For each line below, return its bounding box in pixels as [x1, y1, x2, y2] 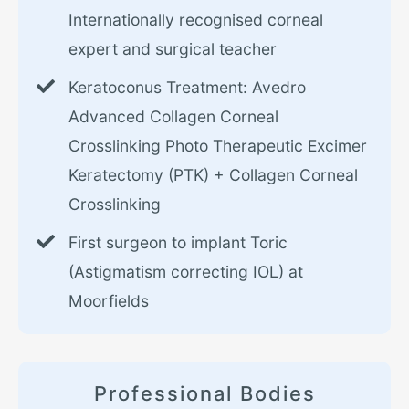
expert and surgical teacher [68, 39, 277, 59]
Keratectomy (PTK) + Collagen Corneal [68, 165, 358, 185]
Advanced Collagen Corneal [68, 107, 278, 127]
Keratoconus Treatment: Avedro [68, 78, 306, 98]
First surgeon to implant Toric [68, 233, 288, 253]
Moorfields [68, 291, 149, 311]
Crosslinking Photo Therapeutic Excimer [68, 136, 367, 156]
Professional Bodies [93, 382, 316, 406]
